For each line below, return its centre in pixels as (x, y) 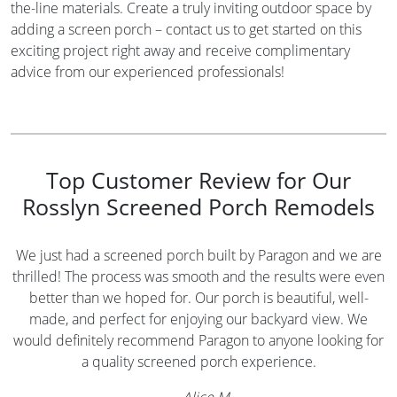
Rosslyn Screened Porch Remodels (198, 206)
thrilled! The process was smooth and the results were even (198, 276)
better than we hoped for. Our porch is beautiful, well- (198, 297)
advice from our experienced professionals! (148, 71)
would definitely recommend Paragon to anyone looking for (198, 340)
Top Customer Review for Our (198, 179)
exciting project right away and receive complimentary (180, 50)
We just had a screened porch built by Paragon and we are (198, 255)
